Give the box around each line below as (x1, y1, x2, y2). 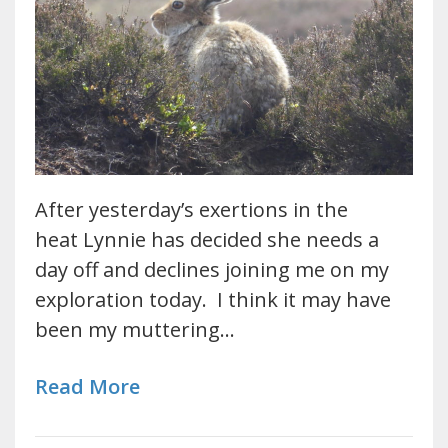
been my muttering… (35, 316, 235, 344)
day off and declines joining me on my (35, 256, 389, 284)
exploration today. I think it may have (35, 286, 391, 314)
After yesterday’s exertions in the (35, 196, 348, 224)
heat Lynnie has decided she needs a (35, 226, 379, 254)
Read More (35, 373, 140, 401)
